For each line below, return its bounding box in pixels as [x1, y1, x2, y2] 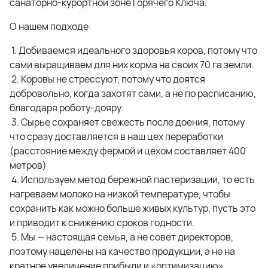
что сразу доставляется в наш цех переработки [10, 130, 223, 143]
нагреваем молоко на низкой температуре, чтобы [10, 187, 230, 200]
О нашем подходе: [10, 20, 92, 33]
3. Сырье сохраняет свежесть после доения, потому [10, 115, 245, 129]
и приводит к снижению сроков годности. [10, 216, 194, 229]
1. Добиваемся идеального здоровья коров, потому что [10, 44, 257, 57]
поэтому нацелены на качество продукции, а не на [10, 245, 235, 258]
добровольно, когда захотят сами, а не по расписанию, [10, 87, 256, 100]
